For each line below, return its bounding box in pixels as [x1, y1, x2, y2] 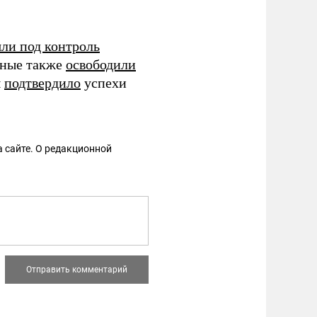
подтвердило [4, 75, 81, 91]
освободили [66, 57, 136, 73]
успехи [81, 75, 127, 91]
